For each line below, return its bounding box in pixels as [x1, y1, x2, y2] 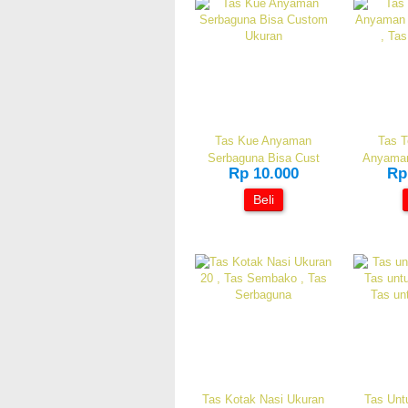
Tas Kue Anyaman [215, 134, 311, 148]
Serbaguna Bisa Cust [207, 151, 320, 165]
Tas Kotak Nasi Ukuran [202, 393, 324, 406]
